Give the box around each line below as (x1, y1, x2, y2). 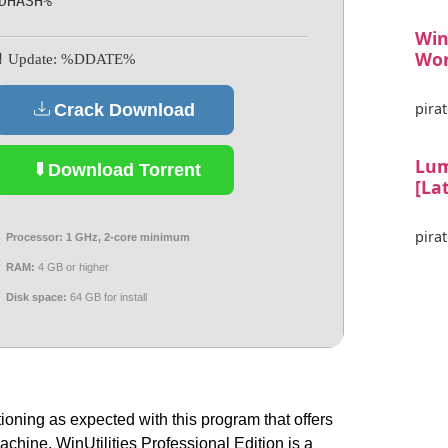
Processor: (6, 231, 64, 244)
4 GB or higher (35, 261, 110, 274)
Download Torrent (47, 159, 201, 180)
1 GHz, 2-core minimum (63, 231, 191, 244)
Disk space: (6, 291, 68, 304)
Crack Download (53, 99, 195, 120)
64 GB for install (67, 291, 148, 304)
